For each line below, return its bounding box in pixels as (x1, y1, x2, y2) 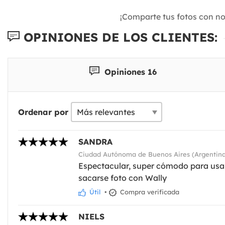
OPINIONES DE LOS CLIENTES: (20, 30, 217, 45)
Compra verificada (118, 188, 179, 196)
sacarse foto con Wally (78, 173, 167, 183)
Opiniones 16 (101, 66, 157, 77)
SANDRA (78, 137, 113, 147)
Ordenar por (18, 107, 68, 118)
